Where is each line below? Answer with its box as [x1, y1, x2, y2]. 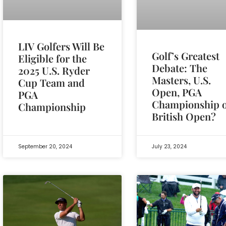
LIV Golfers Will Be [18, 39, 104, 53]
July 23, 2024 [152, 143, 187, 151]
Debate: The [152, 61, 208, 75]
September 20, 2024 [18, 143, 72, 151]
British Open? [152, 109, 216, 124]
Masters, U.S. [152, 73, 211, 87]
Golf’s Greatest [152, 49, 220, 63]
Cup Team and [18, 75, 85, 89]
